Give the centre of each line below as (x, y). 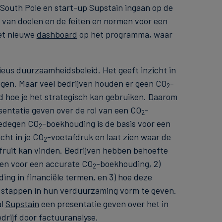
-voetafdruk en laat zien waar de (109, 137)
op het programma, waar (125, 34)
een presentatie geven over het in (104, 203)
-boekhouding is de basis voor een (106, 123)
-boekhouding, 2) (128, 163)
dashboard (57, 34)
